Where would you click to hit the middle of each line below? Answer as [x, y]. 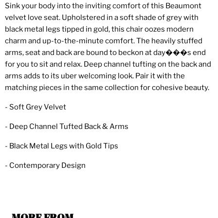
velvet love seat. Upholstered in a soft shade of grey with [102, 18]
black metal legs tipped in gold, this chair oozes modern [99, 29]
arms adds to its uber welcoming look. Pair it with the [95, 76]
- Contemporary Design [45, 166]
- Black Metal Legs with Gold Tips [62, 146]
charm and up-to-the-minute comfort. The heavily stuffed [104, 41]
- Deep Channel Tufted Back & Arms [67, 127]
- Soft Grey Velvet [36, 107]
